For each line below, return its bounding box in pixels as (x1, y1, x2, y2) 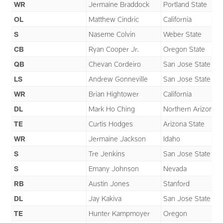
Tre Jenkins (89, 149, 125, 158)
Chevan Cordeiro (89, 60, 141, 69)
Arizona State (163, 119, 205, 128)
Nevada (163, 164, 187, 173)
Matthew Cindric (89, 15, 139, 24)
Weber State (163, 30, 202, 39)
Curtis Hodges (89, 119, 133, 128)
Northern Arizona (163, 105, 217, 113)
